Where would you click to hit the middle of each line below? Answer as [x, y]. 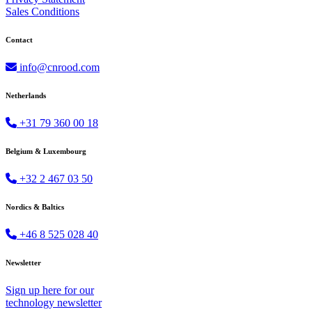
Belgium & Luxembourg [46, 151]
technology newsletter [54, 303]
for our [78, 290]
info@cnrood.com [58, 68]
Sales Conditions [42, 12]
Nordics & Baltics [35, 207]
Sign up [24, 290]
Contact [19, 40]
